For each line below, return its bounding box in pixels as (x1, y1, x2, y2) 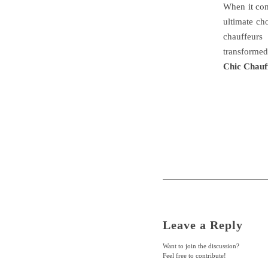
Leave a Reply (163, 218, 243, 232)
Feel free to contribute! (163, 252, 226, 260)
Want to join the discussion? (163, 242, 239, 250)
